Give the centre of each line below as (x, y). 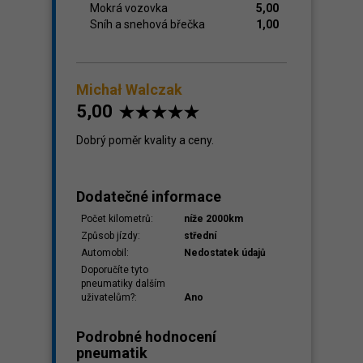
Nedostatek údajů (225, 253)
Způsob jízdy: (111, 236)
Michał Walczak (129, 90)
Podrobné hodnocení (146, 337)
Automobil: (105, 253)
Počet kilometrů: (117, 219)
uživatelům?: (109, 297)
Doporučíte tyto (115, 270)
